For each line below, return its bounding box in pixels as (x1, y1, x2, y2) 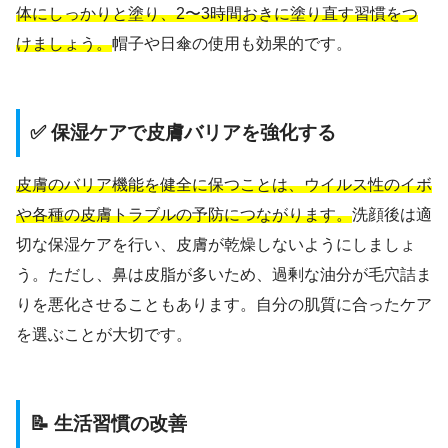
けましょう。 (16, 35, 112, 53)
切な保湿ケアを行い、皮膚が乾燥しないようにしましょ (16, 236, 416, 254)
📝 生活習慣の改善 (30, 413, 187, 435)
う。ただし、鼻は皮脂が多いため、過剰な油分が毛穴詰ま (16, 266, 432, 284)
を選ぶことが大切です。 (16, 326, 192, 344)
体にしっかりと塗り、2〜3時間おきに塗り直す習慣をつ (16, 5, 418, 23)
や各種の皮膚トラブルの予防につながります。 (16, 206, 352, 224)
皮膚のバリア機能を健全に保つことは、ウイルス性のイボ (16, 176, 432, 194)
